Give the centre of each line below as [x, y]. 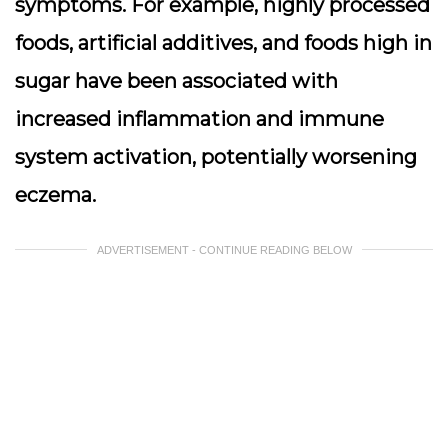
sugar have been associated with [176, 81]
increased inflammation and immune [199, 119]
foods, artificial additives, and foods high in [223, 43]
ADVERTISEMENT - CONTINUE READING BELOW [224, 250]
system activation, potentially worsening [216, 157]
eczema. [55, 195]
